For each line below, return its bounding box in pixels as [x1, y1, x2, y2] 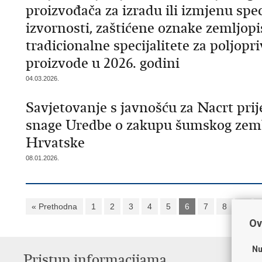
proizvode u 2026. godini [26, 54, 180, 72]
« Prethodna [32, 202, 77, 211]
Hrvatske [26, 134, 85, 151]
